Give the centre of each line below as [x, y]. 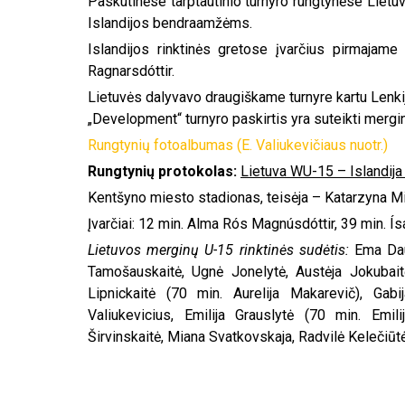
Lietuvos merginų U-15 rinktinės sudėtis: [221, 250]
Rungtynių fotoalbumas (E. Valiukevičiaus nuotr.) [238, 146]
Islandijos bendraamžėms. [170, 24]
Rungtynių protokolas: [162, 172]
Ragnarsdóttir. [131, 71]
